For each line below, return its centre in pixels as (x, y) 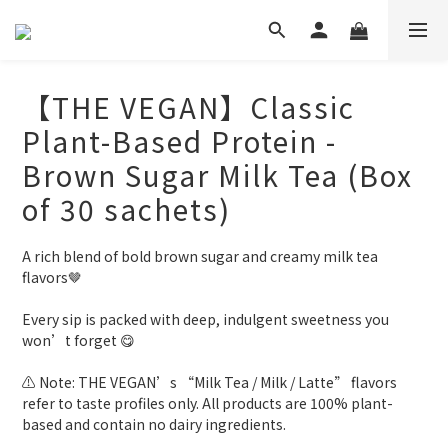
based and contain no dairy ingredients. (154, 424)
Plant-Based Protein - (179, 141)
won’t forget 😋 (78, 340)
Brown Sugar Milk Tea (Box (217, 175)
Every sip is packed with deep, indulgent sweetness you (207, 319)
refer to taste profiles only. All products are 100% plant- (207, 403)
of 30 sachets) (126, 209)
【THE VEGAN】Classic (188, 107)
